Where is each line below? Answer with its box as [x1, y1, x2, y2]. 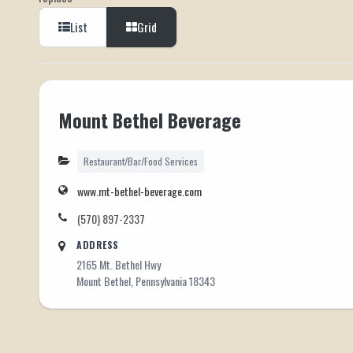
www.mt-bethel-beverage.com [77, 182, 202, 199]
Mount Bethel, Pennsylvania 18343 [76, 272, 215, 289]
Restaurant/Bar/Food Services [84, 154, 198, 168]
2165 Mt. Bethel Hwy [76, 255, 161, 273]
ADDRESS [76, 237, 119, 251]
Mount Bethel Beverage [58, 106, 241, 135]
